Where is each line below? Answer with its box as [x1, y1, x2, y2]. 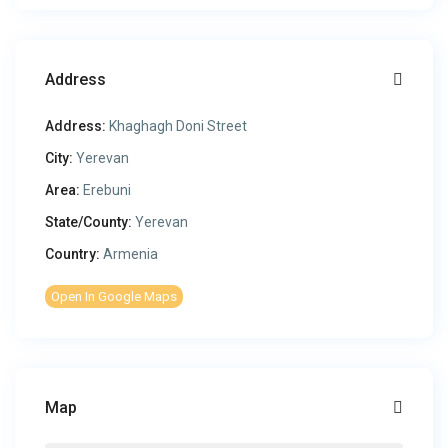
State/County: [45, 214, 133, 231]
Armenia [100, 246, 159, 263]
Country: [45, 246, 101, 263]
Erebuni [83, 182, 132, 199]
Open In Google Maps [51, 289, 178, 305]
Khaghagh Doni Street [106, 118, 248, 135]
